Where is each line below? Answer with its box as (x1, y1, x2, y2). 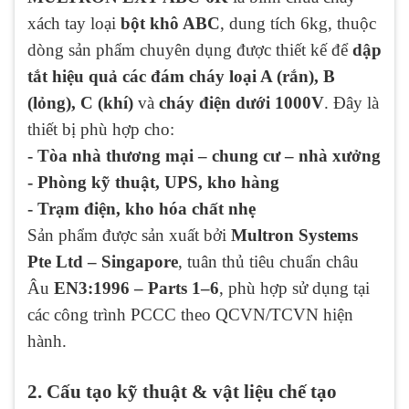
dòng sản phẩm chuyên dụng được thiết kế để (27, 39, 352, 59)
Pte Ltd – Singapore (27, 251, 178, 271)
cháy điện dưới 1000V (159, 92, 324, 112)
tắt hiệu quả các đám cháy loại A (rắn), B (27, 66, 335, 86)
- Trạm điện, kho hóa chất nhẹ (27, 198, 256, 218)
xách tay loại (27, 13, 121, 33)
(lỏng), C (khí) (27, 92, 133, 112)
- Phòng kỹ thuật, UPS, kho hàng (27, 172, 279, 192)
